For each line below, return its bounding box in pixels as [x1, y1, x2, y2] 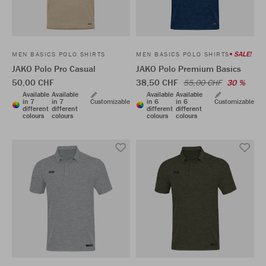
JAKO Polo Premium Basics [136, 63, 241, 74]
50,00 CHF [12, 77, 54, 88]
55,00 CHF [183, 77, 221, 88]
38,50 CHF [136, 77, 180, 88]
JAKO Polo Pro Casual [12, 63, 96, 74]
